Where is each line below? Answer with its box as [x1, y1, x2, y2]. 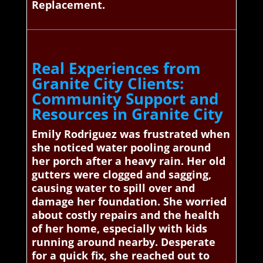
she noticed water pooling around [31, 140, 211, 154]
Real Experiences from [31, 57, 201, 79]
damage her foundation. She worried [31, 194, 227, 208]
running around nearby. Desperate [31, 234, 215, 249]
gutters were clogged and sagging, [31, 167, 211, 181]
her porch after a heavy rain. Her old [31, 153, 225, 168]
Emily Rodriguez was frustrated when [31, 126, 230, 141]
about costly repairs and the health [31, 207, 220, 222]
